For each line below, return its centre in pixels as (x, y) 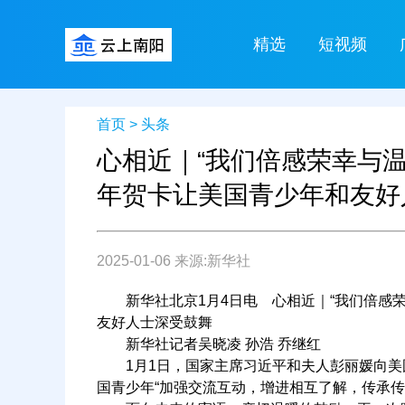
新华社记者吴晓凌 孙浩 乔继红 (209, 344)
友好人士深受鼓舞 (155, 322)
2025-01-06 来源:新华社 (174, 261)
